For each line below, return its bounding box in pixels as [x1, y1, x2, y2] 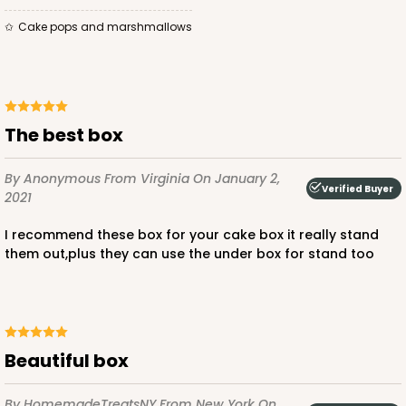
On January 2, [193, 169, 280, 188]
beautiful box [16, 348, 129, 374]
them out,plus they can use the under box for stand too [5, 245, 374, 264]
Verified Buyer [322, 181, 393, 196]
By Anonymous [5, 169, 104, 188]
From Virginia [104, 169, 193, 188]
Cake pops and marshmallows [27, 19, 192, 35]
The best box [16, 122, 123, 149]
